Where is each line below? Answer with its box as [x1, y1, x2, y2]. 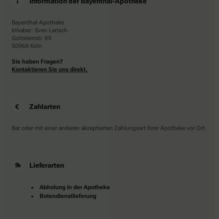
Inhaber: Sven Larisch [12, 26, 67, 34]
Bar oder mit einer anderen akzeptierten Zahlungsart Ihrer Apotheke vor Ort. [12, 124, 206, 131]
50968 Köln [12, 42, 42, 49]
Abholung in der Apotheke [40, 183, 110, 191]
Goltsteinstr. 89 [12, 34, 51, 42]
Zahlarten [29, 102, 60, 110]
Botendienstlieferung [40, 192, 96, 199]
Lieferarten [29, 161, 64, 169]
